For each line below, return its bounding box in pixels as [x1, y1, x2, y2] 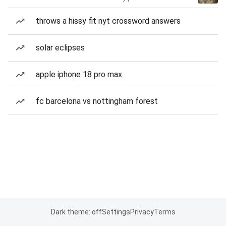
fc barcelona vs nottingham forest [36, 96, 158, 106]
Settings [101, 208, 130, 216]
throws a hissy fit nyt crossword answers [36, 16, 181, 26]
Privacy [130, 208, 154, 216]
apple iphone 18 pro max [36, 70, 122, 79]
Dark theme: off [50, 208, 102, 216]
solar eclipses [36, 43, 85, 52]
